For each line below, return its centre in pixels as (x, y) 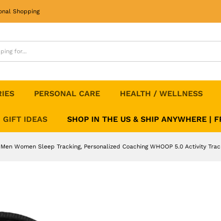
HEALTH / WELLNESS (161, 93)
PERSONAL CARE (67, 93)
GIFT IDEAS (25, 119)
